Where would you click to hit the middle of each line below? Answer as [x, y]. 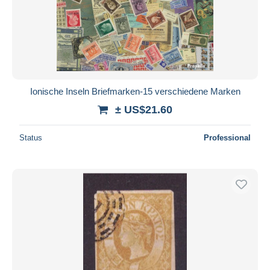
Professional [227, 137]
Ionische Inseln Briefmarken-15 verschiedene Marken [135, 91]
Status [31, 137]
